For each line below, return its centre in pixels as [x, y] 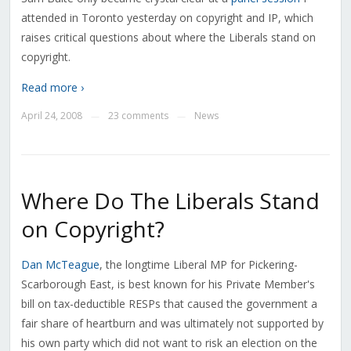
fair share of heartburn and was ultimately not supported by [172, 324]
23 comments [138, 116]
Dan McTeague [60, 265]
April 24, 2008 [51, 116]
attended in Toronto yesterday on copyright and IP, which [167, 18]
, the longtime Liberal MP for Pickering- [198, 265]
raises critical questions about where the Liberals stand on [168, 38]
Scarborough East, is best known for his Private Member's [168, 284]
